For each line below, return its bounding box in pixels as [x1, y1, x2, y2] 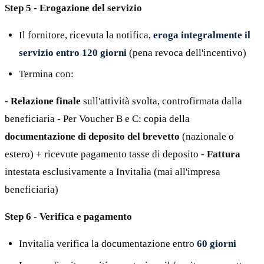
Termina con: [19, 68, 74, 80]
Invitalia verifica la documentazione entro [19, 238, 197, 250]
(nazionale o [180, 131, 234, 143]
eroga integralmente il [153, 29, 250, 41]
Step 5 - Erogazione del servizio [5, 2, 142, 14]
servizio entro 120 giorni [19, 47, 127, 58]
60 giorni [197, 238, 236, 250]
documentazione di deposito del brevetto [5, 131, 180, 143]
